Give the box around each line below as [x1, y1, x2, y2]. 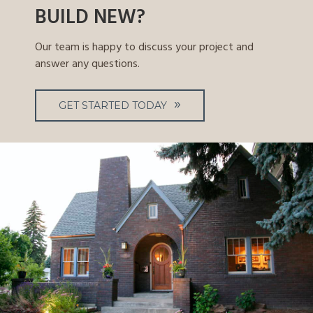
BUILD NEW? [35, 2, 145, 34]
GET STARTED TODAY [58, 99, 167, 112]
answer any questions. [35, 55, 140, 74]
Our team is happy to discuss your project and [35, 38, 254, 57]
